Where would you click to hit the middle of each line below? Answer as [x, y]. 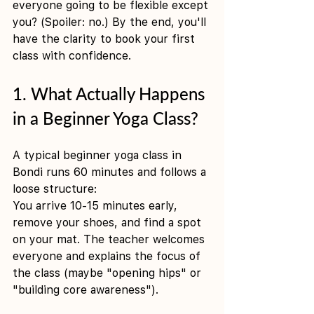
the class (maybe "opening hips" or [109, 273]
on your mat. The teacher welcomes [110, 239]
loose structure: [55, 189]
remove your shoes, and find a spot [109, 222]
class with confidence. [72, 55]
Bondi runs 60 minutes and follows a [111, 172]
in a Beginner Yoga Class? [105, 118]
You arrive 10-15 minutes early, [97, 205]
